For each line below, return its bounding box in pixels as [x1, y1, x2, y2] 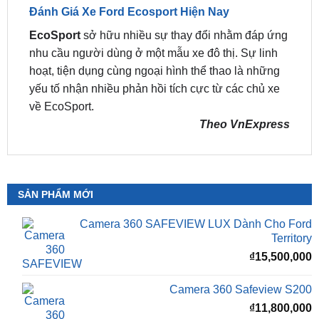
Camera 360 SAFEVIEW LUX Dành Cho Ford [80, 181, 313, 194]
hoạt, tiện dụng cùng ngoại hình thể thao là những [28, 27, 280, 40]
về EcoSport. [28, 63, 94, 75]
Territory [271, 195, 313, 208]
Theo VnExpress [199, 80, 291, 93]
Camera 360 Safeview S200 [169, 246, 313, 258]
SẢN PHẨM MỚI [17, 152, 93, 164]
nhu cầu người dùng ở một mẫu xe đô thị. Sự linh [28, 9, 278, 22]
